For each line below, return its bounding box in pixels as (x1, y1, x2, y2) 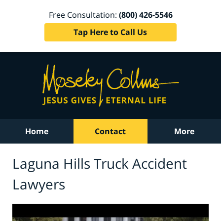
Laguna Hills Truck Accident (12, 153, 187, 173)
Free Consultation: (48, 9, 119, 20)
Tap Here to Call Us (74, 26, 147, 37)
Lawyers (12, 174, 65, 193)
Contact (95, 126, 126, 137)
